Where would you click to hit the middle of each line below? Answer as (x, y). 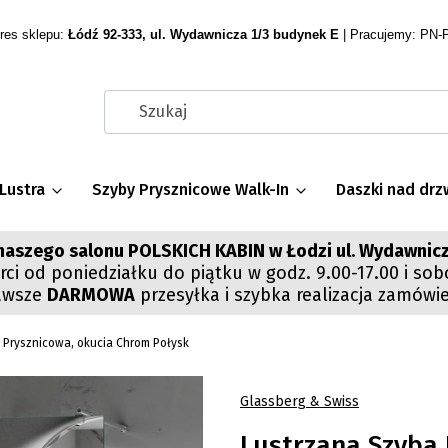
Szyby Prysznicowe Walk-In (190, 189)
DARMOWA (90, 295)
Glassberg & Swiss (299, 401)
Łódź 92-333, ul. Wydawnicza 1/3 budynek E (203, 34)
